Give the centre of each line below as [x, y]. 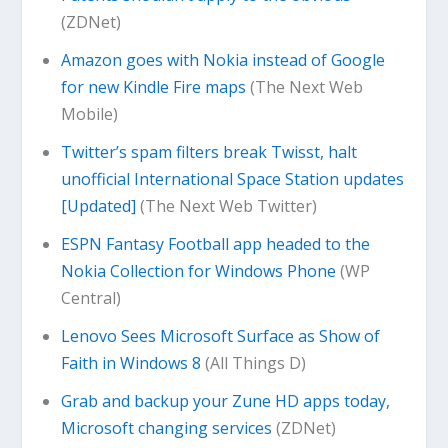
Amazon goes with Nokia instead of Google [222, 59]
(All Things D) [253, 363]
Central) [90, 298]
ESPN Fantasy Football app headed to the [215, 244]
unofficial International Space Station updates [232, 178]
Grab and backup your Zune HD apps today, [225, 401]
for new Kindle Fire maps [153, 86]
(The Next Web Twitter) [226, 205]
